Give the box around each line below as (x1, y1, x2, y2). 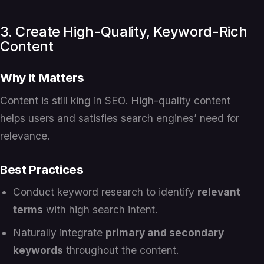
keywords (13, 243, 64, 256)
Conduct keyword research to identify (13, 186, 198, 199)
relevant (197, 186, 241, 199)
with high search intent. (43, 203, 159, 216)
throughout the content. (63, 243, 180, 256)
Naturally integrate (13, 226, 106, 239)
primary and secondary (105, 226, 225, 239)
